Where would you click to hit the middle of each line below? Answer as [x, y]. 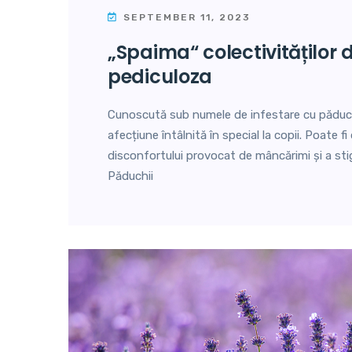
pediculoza [160, 76]
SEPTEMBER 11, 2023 [185, 17]
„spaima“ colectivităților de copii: [117, 52]
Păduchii [130, 176]
